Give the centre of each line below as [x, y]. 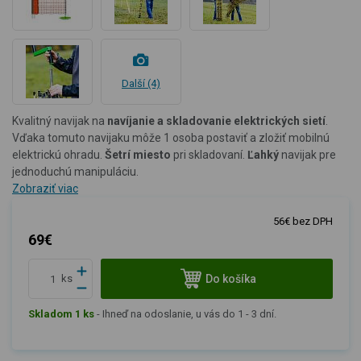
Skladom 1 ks [61, 314]
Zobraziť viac [45, 189]
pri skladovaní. [209, 155]
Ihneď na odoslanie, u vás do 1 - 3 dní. [189, 314]
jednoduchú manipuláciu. [75, 172]
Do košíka [231, 278]
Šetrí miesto [138, 155]
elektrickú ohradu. [58, 155]
